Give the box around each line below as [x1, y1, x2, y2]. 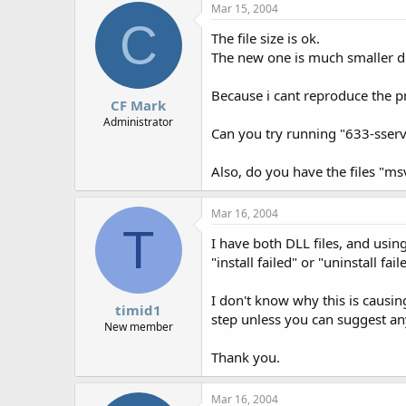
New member [103, 318, 173, 334]
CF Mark [111, 95, 166, 114]
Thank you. [211, 348, 280, 367]
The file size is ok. [211, 29, 320, 48]
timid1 [115, 300, 161, 319]
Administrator [103, 113, 173, 130]
